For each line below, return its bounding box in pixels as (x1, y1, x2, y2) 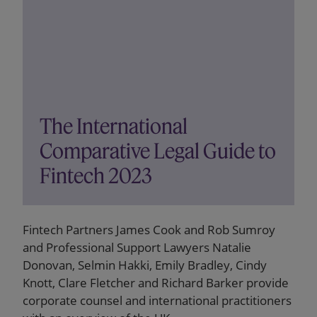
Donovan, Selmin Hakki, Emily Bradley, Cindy (23, 257, 267, 273)
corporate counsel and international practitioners (23, 292, 292, 309)
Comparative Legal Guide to (40, 138, 276, 164)
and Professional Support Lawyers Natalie (23, 239, 251, 255)
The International (40, 113, 188, 139)
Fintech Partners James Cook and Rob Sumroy (23, 221, 275, 238)
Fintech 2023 (40, 163, 152, 189)
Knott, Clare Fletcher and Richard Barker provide (23, 275, 289, 291)
